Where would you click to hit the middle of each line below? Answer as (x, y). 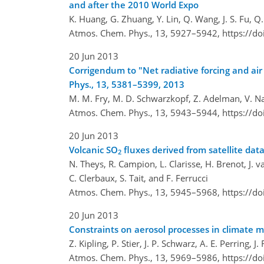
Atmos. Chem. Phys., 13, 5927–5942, (146, 33)
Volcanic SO (93, 149)
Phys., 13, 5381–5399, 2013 (127, 84)
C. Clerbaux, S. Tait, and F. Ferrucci (138, 178)
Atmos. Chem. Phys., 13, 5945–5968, (146, 192)
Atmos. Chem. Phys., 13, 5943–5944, (146, 112)
